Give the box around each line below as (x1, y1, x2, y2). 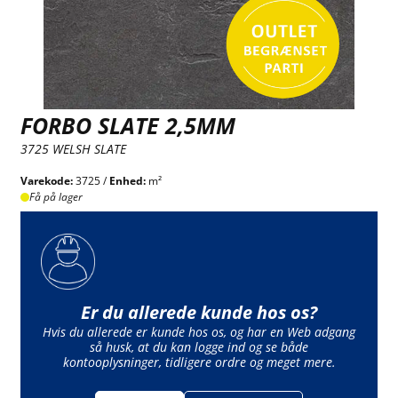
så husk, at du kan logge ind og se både (90, 338, 308, 355)
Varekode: (20, 173, 76, 188)
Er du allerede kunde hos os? (81, 300, 317, 324)
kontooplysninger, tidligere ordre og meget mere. (62, 354, 336, 370)
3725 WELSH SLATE (20, 140, 126, 157)
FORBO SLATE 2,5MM (20, 110, 235, 140)
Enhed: (109, 173, 148, 188)
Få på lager (29, 189, 83, 204)
